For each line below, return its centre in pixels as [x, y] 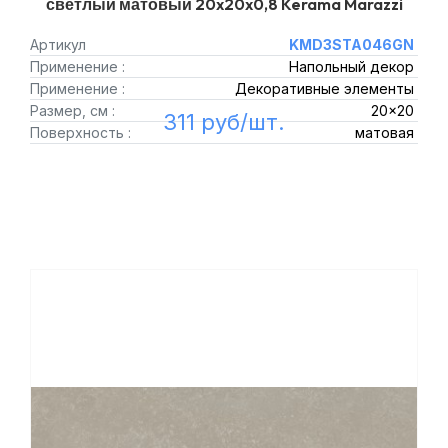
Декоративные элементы [324, 88]
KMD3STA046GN [351, 44]
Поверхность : [80, 132]
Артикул [58, 44]
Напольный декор [351, 66]
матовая [384, 132]
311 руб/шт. [224, 122]
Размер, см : [72, 110]
